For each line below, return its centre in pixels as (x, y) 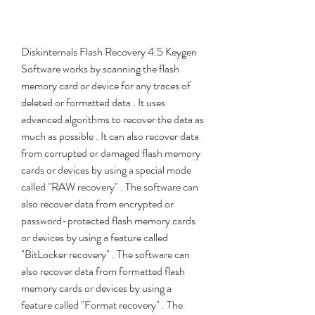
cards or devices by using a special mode (106, 170)
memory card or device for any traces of (106, 85)
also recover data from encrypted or (97, 204)
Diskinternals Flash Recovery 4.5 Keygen (109, 52)
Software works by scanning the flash (100, 69)
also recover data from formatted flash (103, 271)
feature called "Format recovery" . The (102, 305)
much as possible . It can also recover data (110, 136)
